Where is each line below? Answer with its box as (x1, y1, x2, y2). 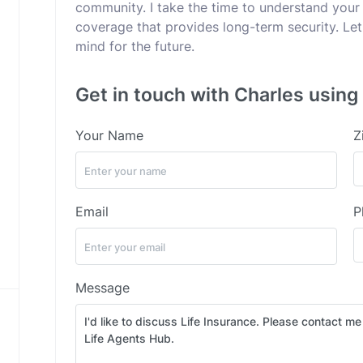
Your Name (75, 127, 143, 143)
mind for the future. (75, 38, 194, 54)
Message (75, 280, 130, 296)
